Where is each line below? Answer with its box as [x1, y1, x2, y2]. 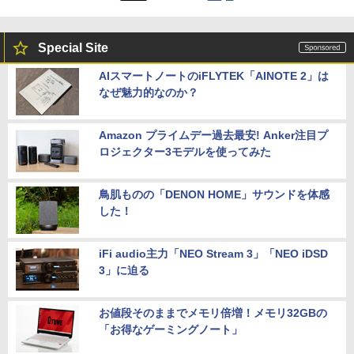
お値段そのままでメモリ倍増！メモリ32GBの [99, 307, 327, 320]
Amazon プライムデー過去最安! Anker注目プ [99, 129, 328, 142]
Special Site [38, 41, 108, 55]
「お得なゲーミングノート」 [99, 323, 243, 337]
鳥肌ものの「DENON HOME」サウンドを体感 [99, 188, 330, 201]
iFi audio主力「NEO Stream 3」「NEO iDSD [99, 247, 328, 261]
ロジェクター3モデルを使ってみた [99, 145, 271, 159]
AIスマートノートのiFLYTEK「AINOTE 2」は [99, 70, 329, 83]
